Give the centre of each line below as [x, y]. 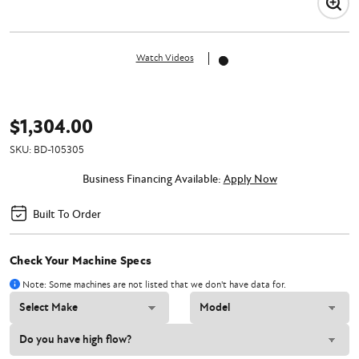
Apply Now [250, 179]
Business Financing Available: [153, 179]
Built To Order [67, 214]
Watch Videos [165, 58]
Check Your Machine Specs [81, 261]
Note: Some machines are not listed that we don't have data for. [154, 284]
